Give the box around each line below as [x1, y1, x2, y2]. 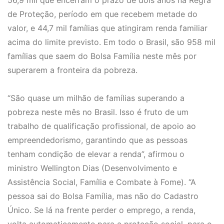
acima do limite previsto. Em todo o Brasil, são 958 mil [7, 37, 215, 47]
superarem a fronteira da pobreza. [7, 65, 137, 75]
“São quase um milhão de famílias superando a [7, 93, 184, 103]
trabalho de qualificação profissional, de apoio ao [7, 121, 196, 131]
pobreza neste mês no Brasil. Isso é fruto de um [7, 107, 188, 117]
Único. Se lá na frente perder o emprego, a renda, [7, 205, 195, 215]
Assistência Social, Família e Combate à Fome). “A [7, 177, 196, 187]
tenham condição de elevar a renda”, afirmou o [7, 149, 184, 159]
